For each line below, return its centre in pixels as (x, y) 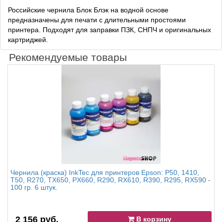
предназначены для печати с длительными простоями (97, 20)
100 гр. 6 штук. (34, 188)
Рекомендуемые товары (68, 57)
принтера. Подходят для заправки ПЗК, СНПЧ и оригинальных (110, 30)
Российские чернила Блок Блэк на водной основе (88, 10)
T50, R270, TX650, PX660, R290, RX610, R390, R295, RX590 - (111, 180)
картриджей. (28, 40)
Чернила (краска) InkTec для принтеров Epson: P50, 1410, (105, 173)
